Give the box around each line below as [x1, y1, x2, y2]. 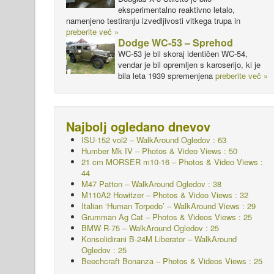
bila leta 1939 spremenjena [118, 70, 215, 81]
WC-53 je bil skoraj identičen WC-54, [118, 48, 248, 59]
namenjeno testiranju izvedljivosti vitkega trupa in [66, 15, 240, 26]
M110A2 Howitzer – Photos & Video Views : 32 [81, 189, 248, 201]
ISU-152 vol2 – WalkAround [81, 134, 179, 146]
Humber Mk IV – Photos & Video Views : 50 [81, 145, 237, 157]
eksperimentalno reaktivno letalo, [118, 4, 235, 15]
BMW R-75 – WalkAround [81, 222, 171, 234]
